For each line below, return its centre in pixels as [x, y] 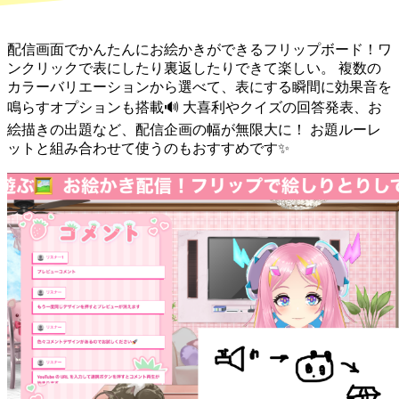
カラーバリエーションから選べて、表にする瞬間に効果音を [199, 87]
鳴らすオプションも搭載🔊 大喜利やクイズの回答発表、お [195, 108]
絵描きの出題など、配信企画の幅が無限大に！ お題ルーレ [194, 130]
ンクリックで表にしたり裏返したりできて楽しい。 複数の [194, 69]
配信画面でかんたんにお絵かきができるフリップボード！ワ [199, 50]
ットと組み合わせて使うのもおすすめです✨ [148, 149]
